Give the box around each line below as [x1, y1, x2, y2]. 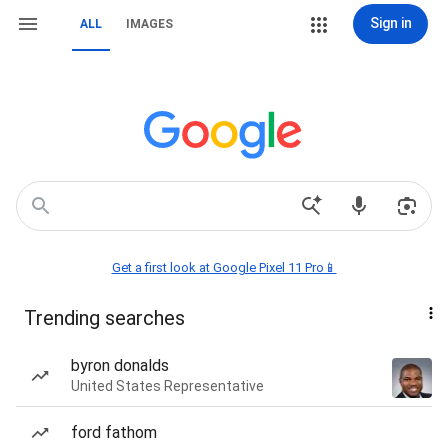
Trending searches [24, 306, 185, 330]
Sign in [369, 15, 412, 31]
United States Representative [71, 378, 264, 394]
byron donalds [71, 356, 169, 375]
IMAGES [126, 17, 173, 31]
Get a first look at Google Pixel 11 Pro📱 [111, 260, 337, 275]
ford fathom [71, 423, 157, 442]
